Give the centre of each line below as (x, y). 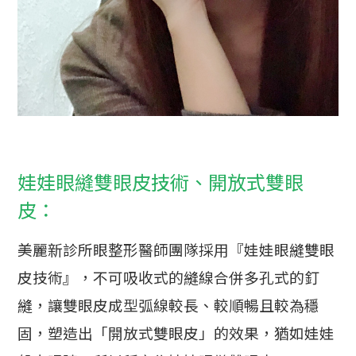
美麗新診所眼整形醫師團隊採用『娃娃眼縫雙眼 (176, 250)
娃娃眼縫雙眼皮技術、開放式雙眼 (161, 183)
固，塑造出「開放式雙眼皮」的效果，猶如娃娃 (176, 334)
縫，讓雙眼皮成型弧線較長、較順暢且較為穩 (169, 306)
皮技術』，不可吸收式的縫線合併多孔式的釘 (169, 278)
